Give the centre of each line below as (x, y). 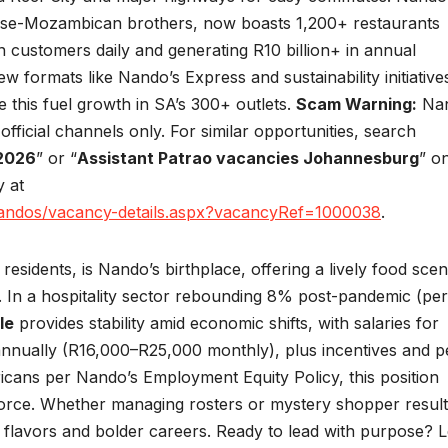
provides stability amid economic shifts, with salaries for (226, 323)
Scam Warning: (356, 104)
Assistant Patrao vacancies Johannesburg (248, 158)
